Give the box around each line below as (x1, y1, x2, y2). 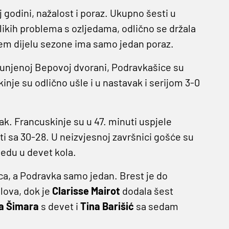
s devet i (38, 200, 80, 213)
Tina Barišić (80, 200, 134, 213)
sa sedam (133, 200, 178, 213)
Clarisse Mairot (52, 185, 120, 197)
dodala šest (120, 185, 173, 197)
